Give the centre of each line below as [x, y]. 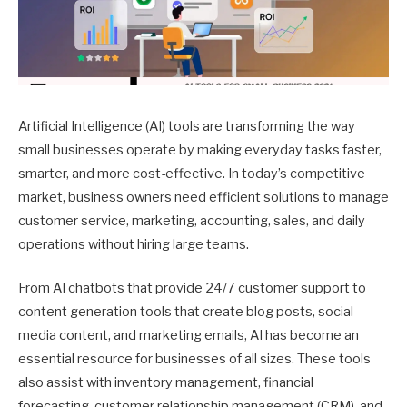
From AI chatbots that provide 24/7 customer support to [192, 288]
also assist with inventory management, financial [166, 383]
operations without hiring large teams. [134, 244]
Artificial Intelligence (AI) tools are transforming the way [187, 126]
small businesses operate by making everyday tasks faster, [200, 150]
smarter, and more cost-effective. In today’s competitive [192, 174]
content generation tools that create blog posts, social [186, 312]
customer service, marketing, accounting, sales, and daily [192, 221]
